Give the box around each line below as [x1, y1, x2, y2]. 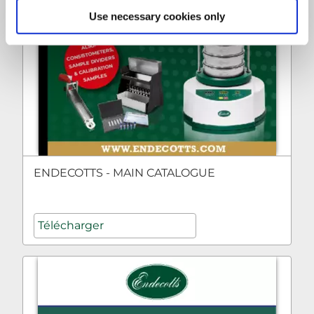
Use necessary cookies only [89, 10, 225, 22]
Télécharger [38, 218, 104, 232]
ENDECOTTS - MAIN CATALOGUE [34, 165, 215, 179]
